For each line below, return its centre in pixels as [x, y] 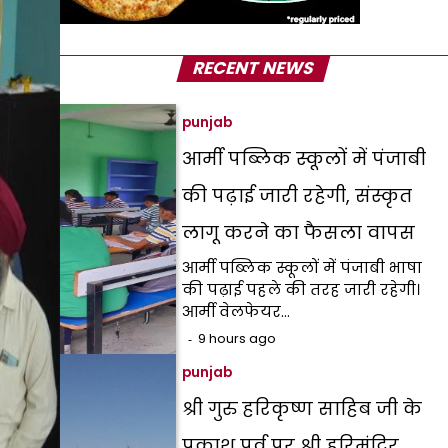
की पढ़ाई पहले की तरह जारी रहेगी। [301, 289]
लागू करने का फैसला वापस [299, 232]
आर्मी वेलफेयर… [236, 311]
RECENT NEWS [254, 68]
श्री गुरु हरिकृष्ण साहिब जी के [302, 408]
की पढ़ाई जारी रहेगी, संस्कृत [297, 195]
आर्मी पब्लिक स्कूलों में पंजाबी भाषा [302, 267]
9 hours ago [237, 338]
